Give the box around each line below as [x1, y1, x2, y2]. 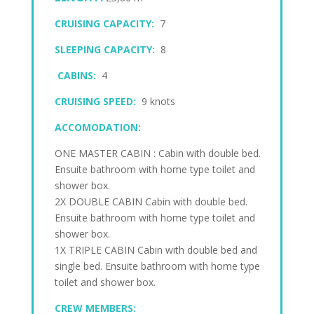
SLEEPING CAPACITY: [54, 43, 155, 56]
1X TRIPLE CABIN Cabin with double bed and [54, 243, 257, 257]
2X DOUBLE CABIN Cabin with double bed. [54, 195, 247, 208]
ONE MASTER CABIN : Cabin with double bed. [54, 146, 261, 160]
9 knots [135, 95, 175, 108]
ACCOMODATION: [54, 121, 141, 134]
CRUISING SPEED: [54, 95, 136, 108]
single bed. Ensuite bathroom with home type [54, 259, 260, 273]
